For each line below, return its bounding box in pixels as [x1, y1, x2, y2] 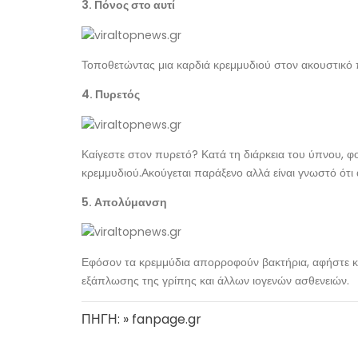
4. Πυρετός [82, 86, 140, 102]
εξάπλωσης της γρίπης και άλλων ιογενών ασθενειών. [82, 272, 349, 288]
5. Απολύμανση [82, 193, 167, 210]
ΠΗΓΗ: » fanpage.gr [82, 309, 201, 328]
